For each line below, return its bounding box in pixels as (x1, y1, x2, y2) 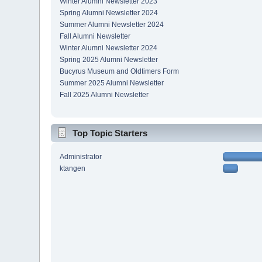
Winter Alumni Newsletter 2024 (60, 44, 158, 53)
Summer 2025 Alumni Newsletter (60, 79, 164, 88)
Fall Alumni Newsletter (60, 32, 131, 41)
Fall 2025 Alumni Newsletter (60, 91, 149, 99)
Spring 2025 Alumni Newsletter (60, 56, 158, 64)
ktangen (60, 164, 86, 173)
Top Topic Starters (73, 128, 148, 139)
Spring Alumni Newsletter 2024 (60, 9, 158, 18)
